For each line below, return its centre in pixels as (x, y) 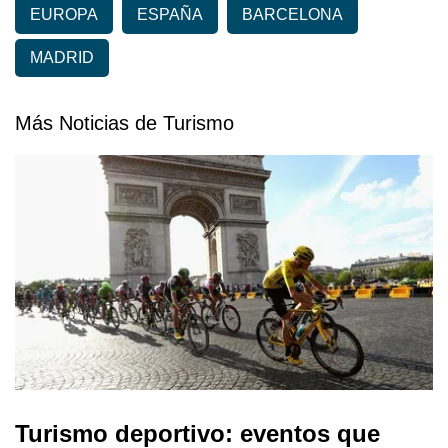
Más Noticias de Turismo (124, 123)
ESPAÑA (170, 15)
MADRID (62, 58)
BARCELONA (292, 15)
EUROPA (64, 15)
